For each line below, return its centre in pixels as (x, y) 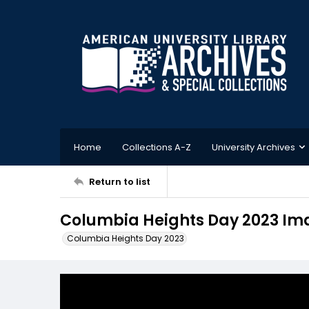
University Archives (253, 147)
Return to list (120, 181)
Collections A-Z (157, 147)
